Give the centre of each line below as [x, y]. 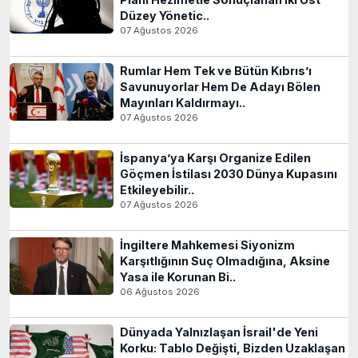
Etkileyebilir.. [157, 190]
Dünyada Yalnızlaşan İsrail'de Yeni [219, 332]
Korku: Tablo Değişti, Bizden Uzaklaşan [233, 348]
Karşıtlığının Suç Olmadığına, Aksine [225, 261]
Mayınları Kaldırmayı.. [183, 103]
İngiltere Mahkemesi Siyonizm [207, 245]
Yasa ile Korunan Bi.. [178, 277]
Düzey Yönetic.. [165, 16]
